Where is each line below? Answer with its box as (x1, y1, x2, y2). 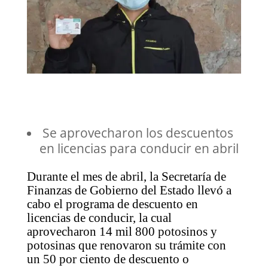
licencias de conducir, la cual (26, 210, 172, 225)
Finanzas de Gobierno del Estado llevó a (26, 182, 232, 197)
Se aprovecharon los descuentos (39, 124, 233, 141)
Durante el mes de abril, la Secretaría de (26, 169, 226, 184)
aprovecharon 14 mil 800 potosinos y (26, 224, 217, 239)
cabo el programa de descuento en (26, 196, 198, 211)
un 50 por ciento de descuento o (26, 251, 189, 266)
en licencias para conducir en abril (39, 139, 239, 157)
